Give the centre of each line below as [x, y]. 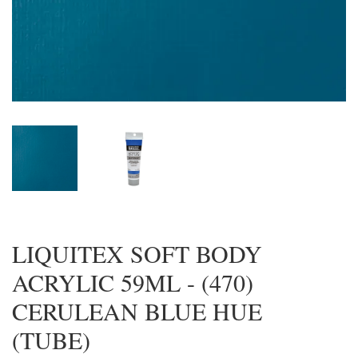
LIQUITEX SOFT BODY [137, 254]
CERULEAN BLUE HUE [137, 311]
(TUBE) [51, 340]
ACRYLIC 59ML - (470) [133, 282]
